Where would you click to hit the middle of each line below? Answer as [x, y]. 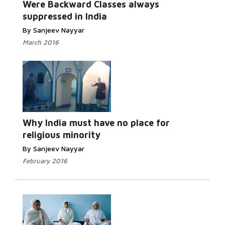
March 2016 [41, 42]
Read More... [126, 118]
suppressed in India [65, 16]
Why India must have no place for [96, 123]
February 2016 [45, 161]
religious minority [62, 135]
